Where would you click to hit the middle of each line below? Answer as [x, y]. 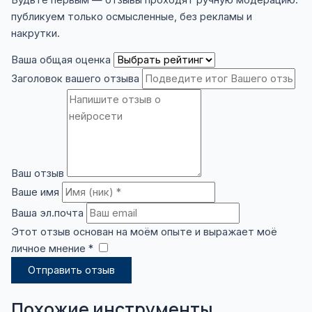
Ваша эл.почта [47, 213]
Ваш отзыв [37, 174]
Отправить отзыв [71, 271]
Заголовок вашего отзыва [75, 79]
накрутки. [35, 33]
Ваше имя [35, 193]
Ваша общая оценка [61, 60]
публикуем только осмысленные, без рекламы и [131, 16]
